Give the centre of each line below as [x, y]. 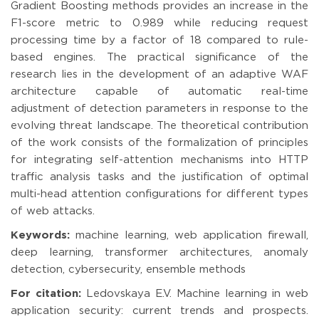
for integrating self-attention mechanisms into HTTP [159, 159]
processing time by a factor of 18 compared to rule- [159, 40]
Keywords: [40, 235]
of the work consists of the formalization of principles [159, 142]
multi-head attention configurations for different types [159, 194]
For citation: [46, 293]
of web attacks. [53, 211]
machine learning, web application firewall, [189, 235]
